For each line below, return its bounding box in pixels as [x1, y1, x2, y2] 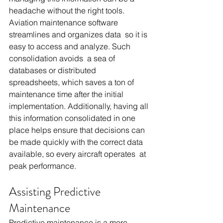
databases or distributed [9, 65, 98, 75]
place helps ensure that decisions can [9, 125, 147, 135]
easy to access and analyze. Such [9, 41, 132, 51]
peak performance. [9, 161, 76, 171]
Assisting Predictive [9, 183, 103, 200]
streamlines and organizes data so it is [9, 29, 149, 39]
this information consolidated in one [9, 113, 137, 123]
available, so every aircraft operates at [9, 149, 148, 159]
